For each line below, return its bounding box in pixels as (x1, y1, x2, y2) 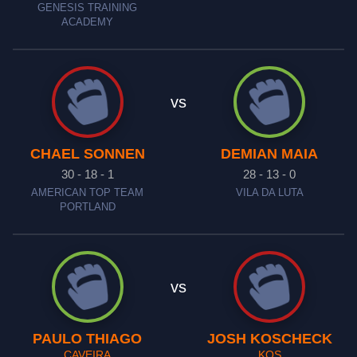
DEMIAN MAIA (221, 146, 319, 162)
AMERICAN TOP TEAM (31, 187, 144, 198)
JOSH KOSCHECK (206, 331, 332, 347)
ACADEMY (61, 17, 114, 28)
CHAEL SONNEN (29, 146, 145, 162)
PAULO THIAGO (33, 331, 143, 347)
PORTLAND (59, 202, 116, 213)
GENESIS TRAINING (37, 2, 138, 14)
